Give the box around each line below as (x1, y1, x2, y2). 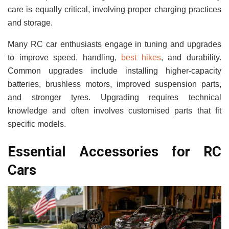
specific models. (8, 120, 66, 129)
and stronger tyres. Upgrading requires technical (8, 93, 221, 102)
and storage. (8, 18, 53, 28)
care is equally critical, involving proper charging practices (8, 5, 221, 14)
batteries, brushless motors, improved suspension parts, (8, 80, 221, 89)
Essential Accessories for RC (8, 143, 221, 160)
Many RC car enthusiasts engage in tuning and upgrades (8, 40, 221, 49)
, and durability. (161, 53, 222, 62)
